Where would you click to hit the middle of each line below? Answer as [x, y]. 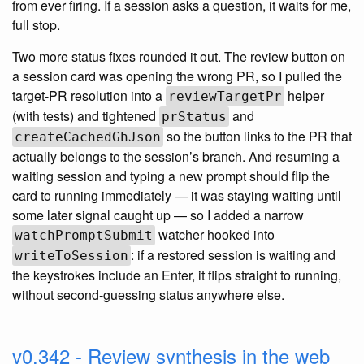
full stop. [36, 24]
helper [304, 95]
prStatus [194, 116]
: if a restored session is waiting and [233, 254]
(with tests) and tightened [86, 115]
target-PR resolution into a [89, 95]
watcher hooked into [215, 234]
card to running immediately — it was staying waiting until [177, 195]
